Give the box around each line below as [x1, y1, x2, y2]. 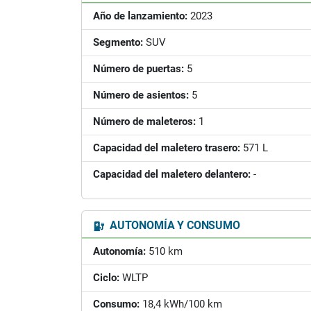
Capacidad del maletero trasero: [93, 142, 240, 154]
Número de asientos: [93, 89, 189, 101]
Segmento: [93, 36, 143, 49]
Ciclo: [93, 271, 119, 284]
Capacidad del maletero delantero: [93, 168, 251, 180]
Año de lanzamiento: [93, 10, 187, 22]
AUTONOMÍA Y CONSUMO [107, 219, 240, 232]
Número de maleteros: [93, 115, 196, 128]
